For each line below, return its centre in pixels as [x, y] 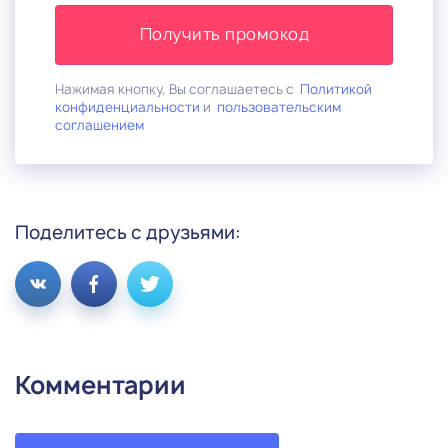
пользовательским [279, 106]
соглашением [99, 124]
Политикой [336, 88]
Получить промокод [224, 33]
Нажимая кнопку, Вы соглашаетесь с [177, 88]
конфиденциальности [127, 106]
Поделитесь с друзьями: [128, 232]
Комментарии [100, 384]
